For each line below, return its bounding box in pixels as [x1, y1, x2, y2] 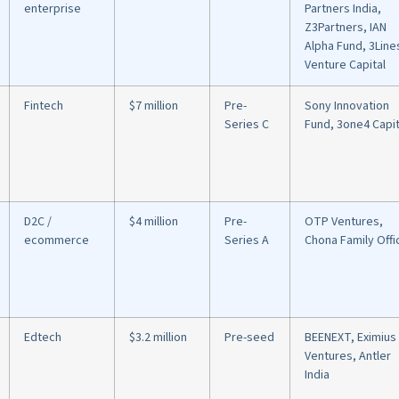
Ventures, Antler [305, 347, 391, 366]
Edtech [24, 329, 61, 347]
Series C [224, 116, 269, 134]
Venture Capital [305, 56, 386, 75]
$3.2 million [129, 329, 187, 347]
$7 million [129, 97, 178, 116]
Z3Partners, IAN [305, 19, 387, 37]
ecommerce [24, 232, 89, 250]
